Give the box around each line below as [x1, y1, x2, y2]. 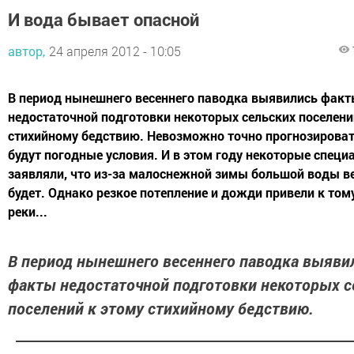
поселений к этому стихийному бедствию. [8, 297, 314, 318]
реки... [8, 202, 47, 220]
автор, [8, 42, 45, 59]
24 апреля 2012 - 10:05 [49, 42, 181, 59]
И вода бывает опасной [8, 7, 199, 31]
